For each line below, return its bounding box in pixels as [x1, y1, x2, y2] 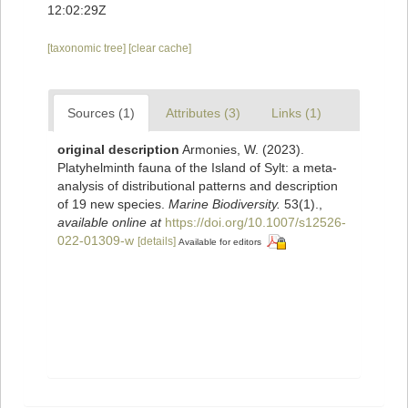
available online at [57, 215, 161, 230]
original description [57, 142, 179, 158]
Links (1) [271, 106, 321, 121]
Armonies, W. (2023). [182, 142, 304, 158]
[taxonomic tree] [47, 42, 128, 56]
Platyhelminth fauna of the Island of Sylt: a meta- [57, 160, 337, 176]
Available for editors [178, 237, 261, 248]
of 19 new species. [57, 197, 168, 212]
